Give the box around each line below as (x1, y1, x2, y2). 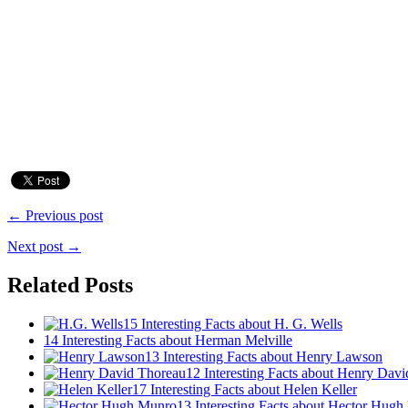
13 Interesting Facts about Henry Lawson (145, 348, 382, 364)
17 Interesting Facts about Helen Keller (132, 381, 357, 397)
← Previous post (7, 207, 103, 223)
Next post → (7, 238, 81, 254)
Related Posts (7, 272, 133, 297)
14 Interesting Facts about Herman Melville (44, 331, 292, 348)
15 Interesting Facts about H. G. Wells (123, 315, 342, 331)
